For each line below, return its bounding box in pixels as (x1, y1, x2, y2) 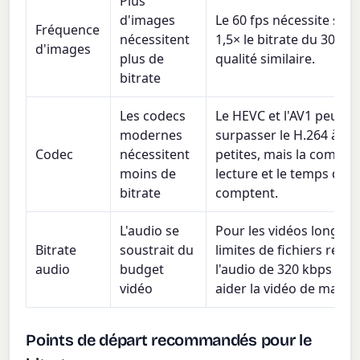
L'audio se (120, 221, 180, 239)
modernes (120, 125, 183, 144)
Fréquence (35, 20, 100, 39)
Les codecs (120, 106, 186, 125)
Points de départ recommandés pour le (26, 330, 312, 350)
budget (120, 260, 165, 278)
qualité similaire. (215, 49, 316, 67)
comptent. (215, 183, 279, 202)
